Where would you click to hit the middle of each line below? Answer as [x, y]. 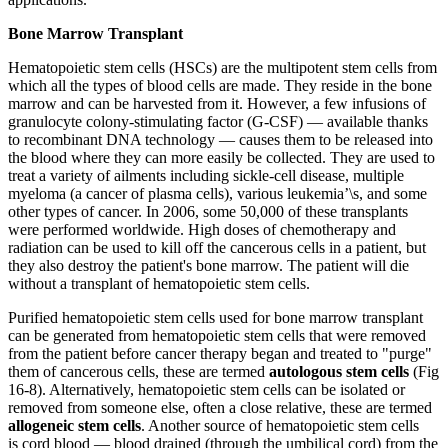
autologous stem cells [339, 371]
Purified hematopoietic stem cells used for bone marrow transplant [215, 317]
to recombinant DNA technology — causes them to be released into [220, 139]
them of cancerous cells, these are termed [138, 371]
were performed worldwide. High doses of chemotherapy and [202, 229]
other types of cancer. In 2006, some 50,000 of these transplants [208, 211]
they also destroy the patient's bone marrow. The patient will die [208, 265]
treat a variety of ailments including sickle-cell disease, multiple [206, 175]
